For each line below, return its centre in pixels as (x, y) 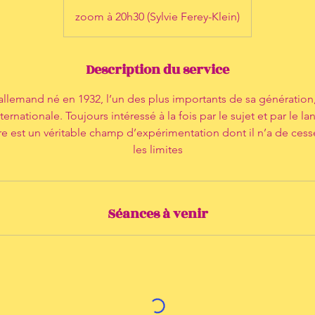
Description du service (157, 70)
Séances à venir (157, 214)
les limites (157, 149)
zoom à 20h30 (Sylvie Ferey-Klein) (157, 17)
